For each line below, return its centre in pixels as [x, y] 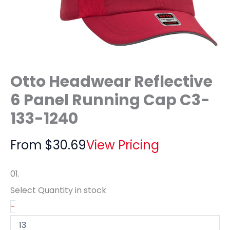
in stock [91, 190]
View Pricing [123, 145]
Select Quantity [43, 190]
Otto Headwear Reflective [111, 81]
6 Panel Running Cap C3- [110, 100]
